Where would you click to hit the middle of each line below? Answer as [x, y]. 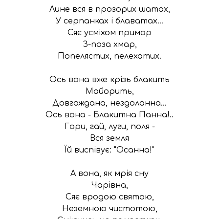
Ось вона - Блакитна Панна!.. [109, 115]
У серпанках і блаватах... [109, 21]
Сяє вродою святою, [109, 197]
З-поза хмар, [109, 44]
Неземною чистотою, [109, 208]
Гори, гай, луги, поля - [109, 126]
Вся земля [109, 138]
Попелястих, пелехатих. [109, 56]
